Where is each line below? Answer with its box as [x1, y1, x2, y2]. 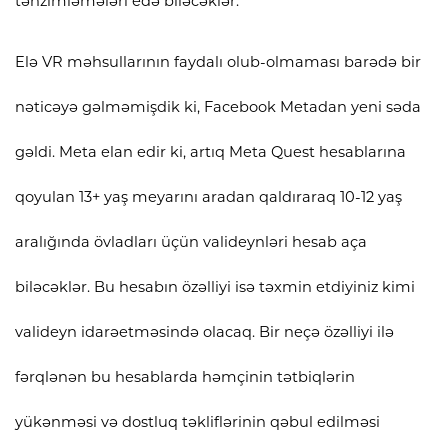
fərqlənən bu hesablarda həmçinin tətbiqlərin [15, 367, 355, 386]
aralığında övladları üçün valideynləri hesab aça [15, 232, 367, 251]
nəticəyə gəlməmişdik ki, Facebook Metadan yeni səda [15, 97, 421, 116]
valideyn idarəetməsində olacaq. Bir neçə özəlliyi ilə [15, 322, 394, 341]
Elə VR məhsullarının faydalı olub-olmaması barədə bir [15, 52, 421, 71]
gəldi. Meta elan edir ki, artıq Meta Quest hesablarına [15, 142, 406, 161]
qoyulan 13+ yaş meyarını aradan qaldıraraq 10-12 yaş [15, 187, 402, 206]
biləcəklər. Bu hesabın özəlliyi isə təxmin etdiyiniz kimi [15, 277, 415, 296]
